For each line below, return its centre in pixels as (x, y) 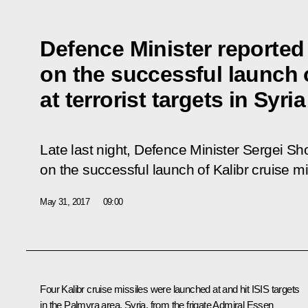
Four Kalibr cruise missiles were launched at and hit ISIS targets (170, 289)
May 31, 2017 (65, 201)
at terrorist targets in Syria (173, 99)
